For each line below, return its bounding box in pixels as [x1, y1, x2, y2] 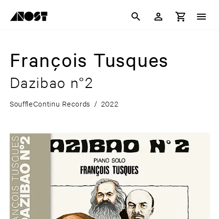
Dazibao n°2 [10, 73, 93, 92]
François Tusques [10, 47, 169, 72]
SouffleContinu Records [10, 99, 90, 109]
